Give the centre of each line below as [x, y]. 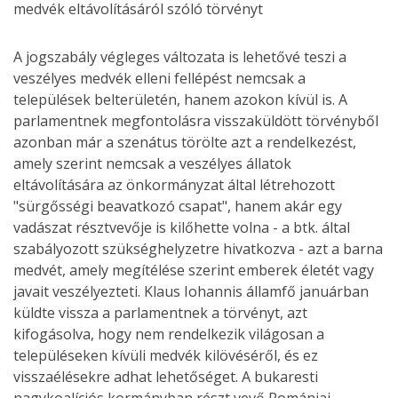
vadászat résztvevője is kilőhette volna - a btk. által [182, 228]
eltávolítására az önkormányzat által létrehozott [174, 185]
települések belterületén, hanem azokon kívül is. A [180, 100]
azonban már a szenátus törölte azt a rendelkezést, [185, 143]
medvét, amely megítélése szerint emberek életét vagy [194, 271]
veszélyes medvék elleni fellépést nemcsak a [159, 79]
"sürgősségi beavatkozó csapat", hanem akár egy [178, 207]
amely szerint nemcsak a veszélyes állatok [152, 164]
